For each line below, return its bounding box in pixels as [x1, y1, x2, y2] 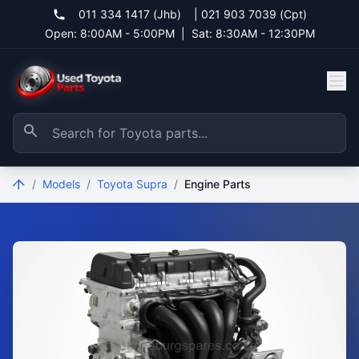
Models [42, 177, 80, 191]
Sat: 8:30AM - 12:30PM [191, 26, 315, 40]
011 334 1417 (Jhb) [78, 7, 181, 21]
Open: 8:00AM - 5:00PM [44, 26, 175, 40]
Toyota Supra [97, 177, 167, 191]
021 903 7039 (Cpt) [200, 7, 307, 21]
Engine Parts [184, 177, 251, 191]
